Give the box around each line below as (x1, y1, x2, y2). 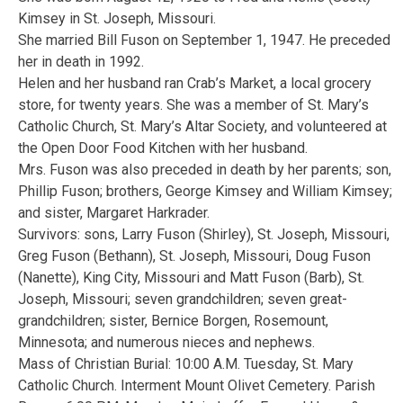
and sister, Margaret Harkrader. (18, 203, 210, 221)
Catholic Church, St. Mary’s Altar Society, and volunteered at (18, 117, 387, 135)
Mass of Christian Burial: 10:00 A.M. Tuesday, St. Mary (18, 354, 354, 372)
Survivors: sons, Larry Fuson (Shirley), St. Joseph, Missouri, (18, 225, 390, 243)
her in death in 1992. (18, 52, 144, 70)
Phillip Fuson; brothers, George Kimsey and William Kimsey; (18, 182, 392, 200)
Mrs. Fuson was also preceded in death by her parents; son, (18, 160, 391, 178)
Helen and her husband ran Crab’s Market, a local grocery (18, 74, 372, 92)
